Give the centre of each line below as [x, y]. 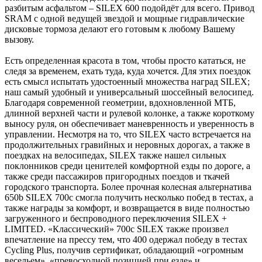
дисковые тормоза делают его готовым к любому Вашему [120, 29]
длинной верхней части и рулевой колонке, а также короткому [130, 113]
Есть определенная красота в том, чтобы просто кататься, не [125, 60]
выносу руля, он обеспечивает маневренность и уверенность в [130, 123]
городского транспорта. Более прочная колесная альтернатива [128, 187]
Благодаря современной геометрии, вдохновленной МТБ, [120, 102]
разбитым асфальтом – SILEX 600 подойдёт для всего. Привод [130, 8]
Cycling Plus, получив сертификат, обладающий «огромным [124, 250]
